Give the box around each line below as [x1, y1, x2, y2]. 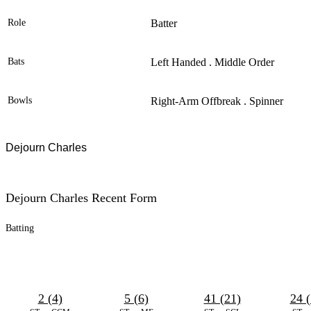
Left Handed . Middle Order [151, 56, 274, 69]
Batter [151, 17, 177, 30]
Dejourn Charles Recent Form [6, 191, 157, 205]
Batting [6, 223, 34, 234]
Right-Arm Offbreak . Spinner [151, 95, 283, 108]
